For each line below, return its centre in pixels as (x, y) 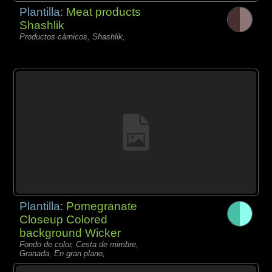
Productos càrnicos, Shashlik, (73, 37)
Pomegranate (102, 206)
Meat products (104, 12)
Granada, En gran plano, (63, 254)
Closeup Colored (64, 220)
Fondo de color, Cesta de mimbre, (79, 245)
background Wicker (70, 233)
